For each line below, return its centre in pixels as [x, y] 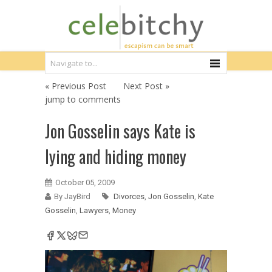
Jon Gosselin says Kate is [120, 131]
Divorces [129, 196]
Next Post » [146, 86]
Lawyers [94, 210]
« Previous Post [76, 86]
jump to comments [83, 99]
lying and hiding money [116, 156]
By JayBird [72, 196]
